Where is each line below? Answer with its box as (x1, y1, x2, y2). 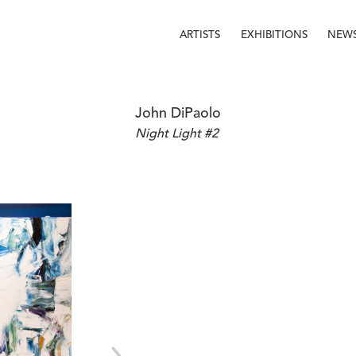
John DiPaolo (135, 106, 221, 121)
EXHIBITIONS (241, 29, 308, 41)
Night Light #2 (135, 128, 219, 141)
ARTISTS (180, 29, 221, 41)
